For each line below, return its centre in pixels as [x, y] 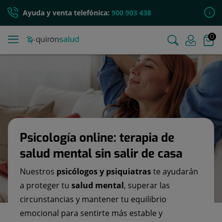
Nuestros [38, 171]
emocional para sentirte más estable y [91, 213]
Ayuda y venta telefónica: [67, 13]
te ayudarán [175, 171]
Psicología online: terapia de [97, 138]
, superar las [147, 185]
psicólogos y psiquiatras [104, 171]
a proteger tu [46, 185]
